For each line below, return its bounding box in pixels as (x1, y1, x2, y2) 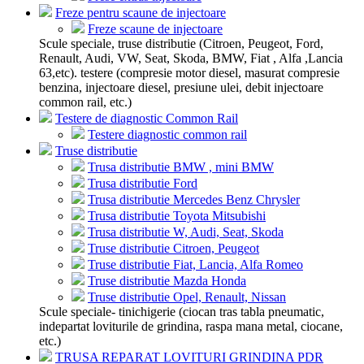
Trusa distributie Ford (88, 176, 197, 190)
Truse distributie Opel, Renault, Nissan (88, 290, 286, 304)
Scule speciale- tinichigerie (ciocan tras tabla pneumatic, (39, 305, 324, 318)
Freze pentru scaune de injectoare (55, 6, 226, 19)
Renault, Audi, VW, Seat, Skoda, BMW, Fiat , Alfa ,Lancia (39, 51, 343, 65)
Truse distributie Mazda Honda (88, 274, 246, 288)
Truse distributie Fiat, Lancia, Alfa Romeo (88, 258, 303, 271)
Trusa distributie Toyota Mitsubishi (88, 209, 266, 223)
